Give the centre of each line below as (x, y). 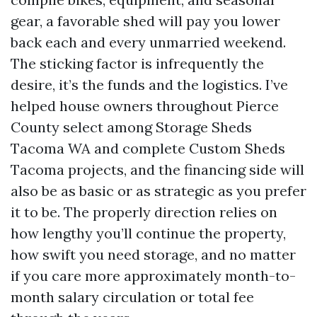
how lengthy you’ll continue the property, (148, 233)
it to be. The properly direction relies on (144, 212)
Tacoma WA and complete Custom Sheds (148, 148)
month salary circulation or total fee (132, 297)
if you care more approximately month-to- (153, 276)
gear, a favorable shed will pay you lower (145, 21)
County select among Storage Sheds (131, 127)
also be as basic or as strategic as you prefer (158, 191)
